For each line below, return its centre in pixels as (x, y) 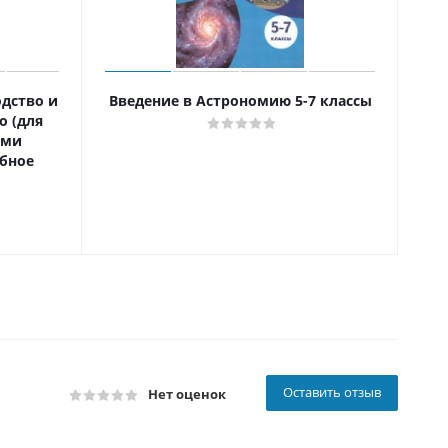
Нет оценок (187, 394)
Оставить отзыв (332, 392)
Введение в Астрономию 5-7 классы (240, 101)
